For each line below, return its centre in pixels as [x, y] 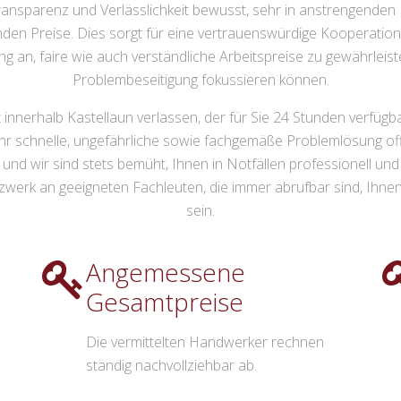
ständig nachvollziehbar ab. [171, 366]
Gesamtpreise [165, 302]
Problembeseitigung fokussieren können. [200, 80]
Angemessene [166, 273]
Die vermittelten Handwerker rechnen [205, 342]
